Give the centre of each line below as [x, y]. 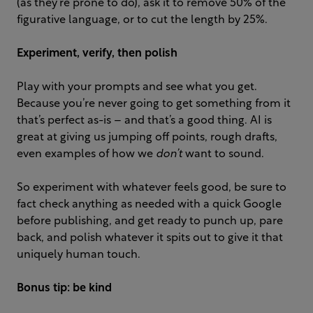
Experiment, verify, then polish [97, 54]
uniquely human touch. [79, 255]
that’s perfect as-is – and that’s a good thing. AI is [144, 121]
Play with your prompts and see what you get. [137, 88]
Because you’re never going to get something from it [154, 104]
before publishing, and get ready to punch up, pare [150, 222]
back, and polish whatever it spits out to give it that [150, 239]
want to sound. [223, 155]
